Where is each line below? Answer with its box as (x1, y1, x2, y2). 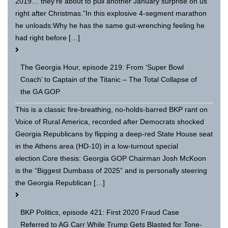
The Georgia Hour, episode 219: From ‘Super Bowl (20, 63, 184, 71)
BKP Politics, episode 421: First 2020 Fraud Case (20, 208, 179, 216)
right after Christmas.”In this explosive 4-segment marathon (15, 9, 207, 17)
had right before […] (15, 33, 80, 42)
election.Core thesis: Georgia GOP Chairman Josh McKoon (15, 154, 206, 162)
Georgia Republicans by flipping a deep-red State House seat (15, 129, 213, 138)
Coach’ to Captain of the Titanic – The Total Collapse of (20, 75, 197, 83)
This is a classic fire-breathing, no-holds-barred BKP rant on (15, 105, 208, 113)
